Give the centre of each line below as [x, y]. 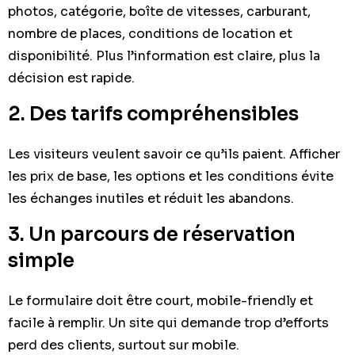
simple [41, 260]
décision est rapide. [71, 78]
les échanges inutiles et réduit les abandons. [151, 198]
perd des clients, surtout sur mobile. [124, 345]
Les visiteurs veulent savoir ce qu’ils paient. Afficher [174, 154]
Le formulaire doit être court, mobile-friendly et [160, 300]
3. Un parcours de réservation [152, 234]
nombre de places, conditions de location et [150, 33]
